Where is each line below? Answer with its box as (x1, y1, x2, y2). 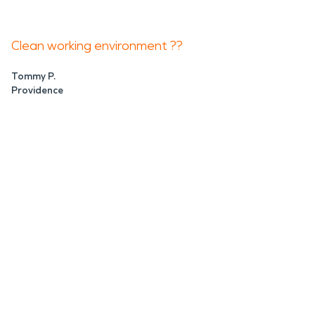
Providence (11, 84, 63, 96)
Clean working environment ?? (11, 38, 183, 53)
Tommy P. (11, 70, 56, 82)
